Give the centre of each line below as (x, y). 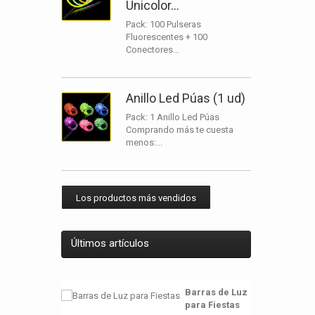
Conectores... (153, 50)
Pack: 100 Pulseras (163, 24)
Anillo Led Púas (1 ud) (186, 98)
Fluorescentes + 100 (167, 37)
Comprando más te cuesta (180, 130)
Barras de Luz (216, 292)
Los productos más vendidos (136, 198)
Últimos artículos (110, 243)
